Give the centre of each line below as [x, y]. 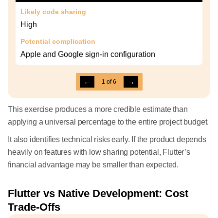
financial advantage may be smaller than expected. [93, 165]
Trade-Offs [34, 207]
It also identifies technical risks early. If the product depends [107, 140]
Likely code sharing [53, 12]
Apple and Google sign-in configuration [88, 54]
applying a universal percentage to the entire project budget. [109, 122]
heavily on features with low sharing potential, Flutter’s [99, 152]
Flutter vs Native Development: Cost [98, 194]
